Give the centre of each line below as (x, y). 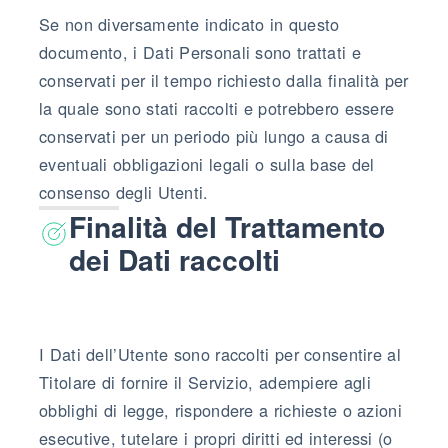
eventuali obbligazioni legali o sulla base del (207, 163)
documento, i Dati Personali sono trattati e (200, 51)
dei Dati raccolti (175, 259)
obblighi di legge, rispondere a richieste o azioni (220, 409)
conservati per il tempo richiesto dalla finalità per (224, 79)
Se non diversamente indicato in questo (189, 23)
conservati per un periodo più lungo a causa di (214, 135)
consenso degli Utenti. (124, 191)
